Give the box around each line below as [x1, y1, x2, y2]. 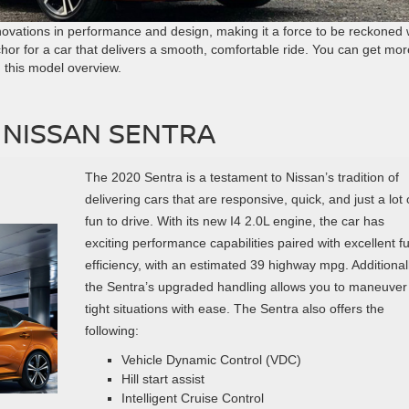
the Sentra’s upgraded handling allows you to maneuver [84, 278, 407, 294]
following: [84, 322, 139, 338]
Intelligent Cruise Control [121, 390, 264, 405]
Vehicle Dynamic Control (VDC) [121, 351, 301, 367]
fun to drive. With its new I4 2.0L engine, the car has [84, 213, 384, 228]
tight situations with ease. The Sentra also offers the [84, 300, 384, 316]
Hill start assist [121, 371, 204, 386]
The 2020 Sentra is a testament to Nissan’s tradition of [84, 169, 399, 184]
